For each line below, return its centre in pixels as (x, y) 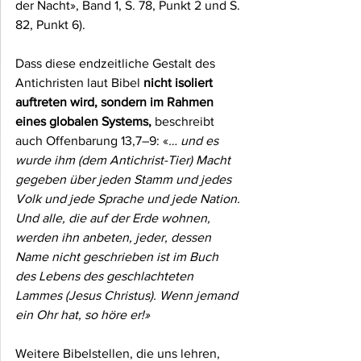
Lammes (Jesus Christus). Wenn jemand (128, 296)
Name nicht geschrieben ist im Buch (118, 257)
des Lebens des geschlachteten (106, 276)
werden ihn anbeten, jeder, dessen (115, 238)
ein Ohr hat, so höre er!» (83, 315)
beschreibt (185, 122)
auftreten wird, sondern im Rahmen (116, 102)
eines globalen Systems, (83, 122)
